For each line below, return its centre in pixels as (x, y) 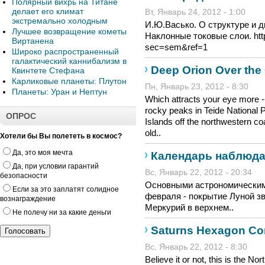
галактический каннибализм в (69, 61)
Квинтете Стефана (48, 70)
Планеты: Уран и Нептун (59, 92)
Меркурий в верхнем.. (189, 207)
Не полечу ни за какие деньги (62, 212)
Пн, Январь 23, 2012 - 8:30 (197, 87)
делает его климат (48, 11)
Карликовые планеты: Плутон (69, 81)
